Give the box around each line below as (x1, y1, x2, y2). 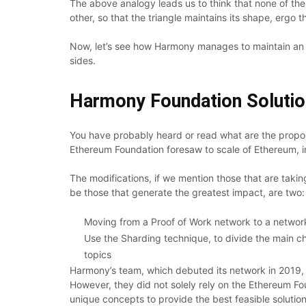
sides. (70, 54, 96, 66)
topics (84, 248, 111, 260)
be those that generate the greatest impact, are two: (70, 186, 305, 198)
